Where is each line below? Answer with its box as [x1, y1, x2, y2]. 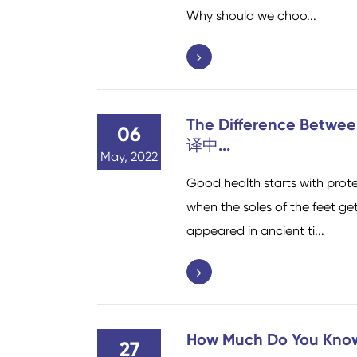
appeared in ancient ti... [186, 222, 324, 238]
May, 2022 [100, 148, 158, 164]
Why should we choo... [186, 7, 316, 23]
